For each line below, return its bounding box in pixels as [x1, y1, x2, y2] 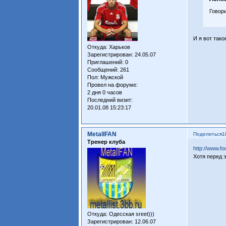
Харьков [107, 43, 131, 50]
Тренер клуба [87, 138, 126, 145]
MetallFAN [87, 130, 117, 138]
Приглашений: [87, 59, 124, 65]
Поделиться [193, 131, 222, 137]
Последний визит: [87, 96, 133, 103]
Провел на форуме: [87, 81, 138, 88]
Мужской [99, 74, 124, 80]
